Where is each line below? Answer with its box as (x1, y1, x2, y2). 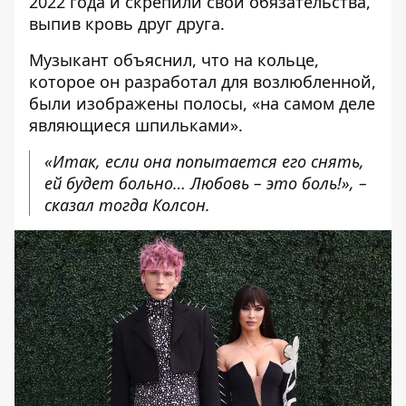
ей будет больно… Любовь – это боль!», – (44, 172, 367, 194)
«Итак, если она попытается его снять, (44, 150, 364, 172)
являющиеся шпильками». (29, 114, 243, 136)
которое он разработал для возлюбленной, (29, 71, 376, 92)
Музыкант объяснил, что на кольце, (29, 49, 319, 71)
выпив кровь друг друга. (29, 13, 225, 34)
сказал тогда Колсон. (44, 194, 210, 216)
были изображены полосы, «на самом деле (29, 92, 375, 114)
